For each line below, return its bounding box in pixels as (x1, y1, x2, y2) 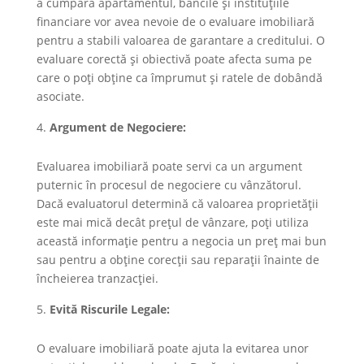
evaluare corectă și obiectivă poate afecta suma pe (36, 50, 312, 67)
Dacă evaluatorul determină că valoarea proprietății (36, 195, 318, 211)
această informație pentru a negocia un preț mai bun (36, 232, 327, 249)
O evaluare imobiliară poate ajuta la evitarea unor (36, 340, 309, 356)
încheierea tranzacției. (36, 270, 158, 286)
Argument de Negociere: (49, 119, 186, 135)
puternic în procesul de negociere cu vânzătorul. (36, 176, 301, 193)
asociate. (36, 88, 84, 104)
